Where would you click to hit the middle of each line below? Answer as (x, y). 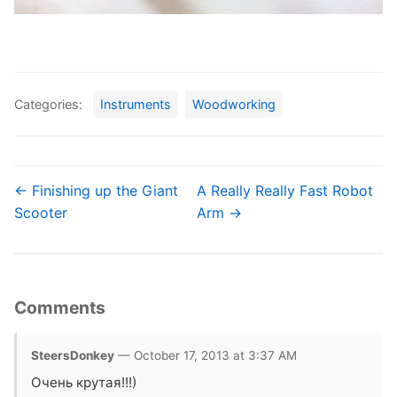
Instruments (136, 104)
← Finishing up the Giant (96, 191)
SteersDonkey (73, 355)
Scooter (41, 213)
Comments (60, 307)
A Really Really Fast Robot (284, 191)
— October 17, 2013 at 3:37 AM (206, 355)
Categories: (48, 104)
